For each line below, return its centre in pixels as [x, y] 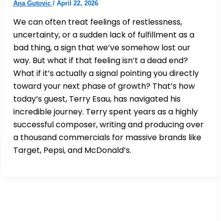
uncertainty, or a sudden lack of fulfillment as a [104, 35]
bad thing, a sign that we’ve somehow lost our [102, 47]
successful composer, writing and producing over [108, 124]
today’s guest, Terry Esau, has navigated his [97, 99]
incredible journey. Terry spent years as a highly [105, 111]
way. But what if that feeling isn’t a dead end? [100, 60]
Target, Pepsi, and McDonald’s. [72, 150]
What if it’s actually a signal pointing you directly [106, 73]
